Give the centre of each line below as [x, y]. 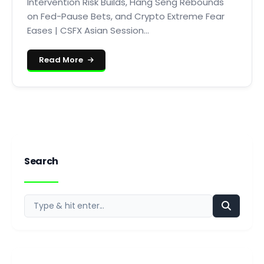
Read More [62, 60]
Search [41, 161]
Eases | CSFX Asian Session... [88, 30]
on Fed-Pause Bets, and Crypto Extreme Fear [126, 16]
